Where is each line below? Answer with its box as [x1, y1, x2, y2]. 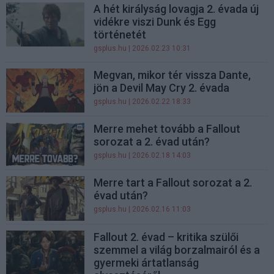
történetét [94, 28, 147, 41]
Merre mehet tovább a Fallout [94, 122, 241, 136]
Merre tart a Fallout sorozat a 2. [94, 176, 253, 190]
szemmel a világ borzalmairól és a [94, 243, 261, 256]
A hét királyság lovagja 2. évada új [94, 2, 259, 15]
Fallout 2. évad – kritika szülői [94, 230, 239, 243]
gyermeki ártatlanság [94, 256, 199, 269]
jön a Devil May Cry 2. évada [94, 81, 230, 94]
